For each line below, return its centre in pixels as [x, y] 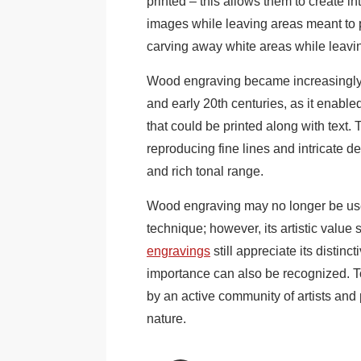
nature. [166, 319]
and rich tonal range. [205, 172]
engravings [178, 251]
